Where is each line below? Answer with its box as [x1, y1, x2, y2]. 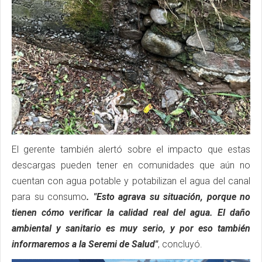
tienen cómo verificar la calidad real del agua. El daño [12, 207, 250, 219]
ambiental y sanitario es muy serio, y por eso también [12, 223, 250, 235]
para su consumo [12, 191, 87, 203]
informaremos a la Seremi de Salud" [12, 239, 158, 250]
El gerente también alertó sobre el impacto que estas [12, 144, 250, 156]
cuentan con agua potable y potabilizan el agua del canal [12, 175, 250, 187]
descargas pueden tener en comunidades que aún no [12, 160, 250, 171]
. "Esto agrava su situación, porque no [87, 191, 250, 203]
